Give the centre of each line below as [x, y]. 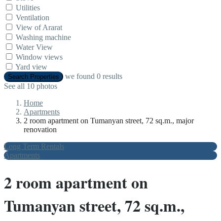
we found [81, 76]
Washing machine [43, 37]
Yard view [31, 67]
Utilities [28, 8]
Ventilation [33, 18]
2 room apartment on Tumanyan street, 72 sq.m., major [109, 121]
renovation [40, 130]
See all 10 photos [31, 86]
